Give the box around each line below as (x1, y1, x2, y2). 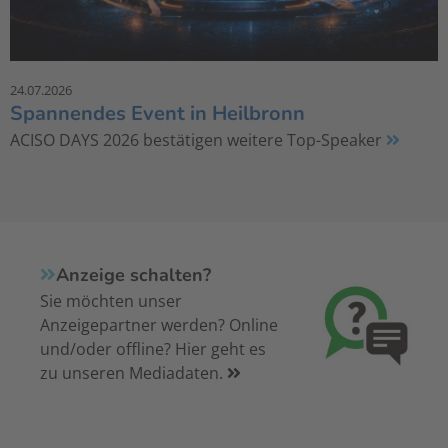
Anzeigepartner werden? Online (40, 314, 279, 337)
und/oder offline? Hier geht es (40, 338, 267, 361)
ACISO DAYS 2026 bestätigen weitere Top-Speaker (10, 129, 386, 152)
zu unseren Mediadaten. (40, 362, 228, 385)
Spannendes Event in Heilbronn (10, 100, 305, 128)
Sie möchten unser (40, 290, 183, 313)
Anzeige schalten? (56, 263, 212, 288)
